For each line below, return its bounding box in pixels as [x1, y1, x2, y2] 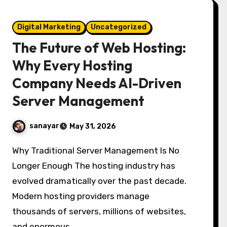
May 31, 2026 [69, 122, 117, 131]
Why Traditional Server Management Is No [12, 145, 20, 156]
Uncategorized [91, 23, 147, 31]
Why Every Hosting [12, 57, 133, 74]
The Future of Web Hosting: [12, 39, 186, 56]
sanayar [29, 122, 60, 131]
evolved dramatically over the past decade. [12, 176, 187, 186]
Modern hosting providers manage [12, 191, 150, 201]
